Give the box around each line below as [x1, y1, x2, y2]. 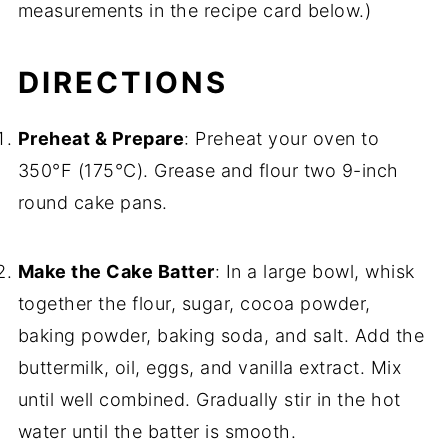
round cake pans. [17, 192, 168, 214]
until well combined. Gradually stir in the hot [17, 389, 401, 411]
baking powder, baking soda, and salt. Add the [17, 325, 425, 347]
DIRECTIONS [17, 65, 228, 101]
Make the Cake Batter [17, 261, 215, 283]
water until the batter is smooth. [17, 421, 297, 443]
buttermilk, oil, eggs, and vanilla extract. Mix [17, 357, 402, 379]
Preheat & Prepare [17, 128, 185, 150]
